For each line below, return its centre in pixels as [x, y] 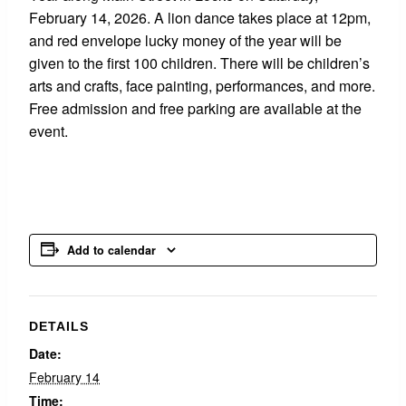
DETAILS [59, 326]
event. [48, 131]
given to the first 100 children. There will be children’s [199, 63]
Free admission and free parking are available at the [195, 108]
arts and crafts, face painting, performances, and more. [202, 86]
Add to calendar [111, 250]
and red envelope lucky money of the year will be [185, 40]
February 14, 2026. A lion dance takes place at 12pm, [200, 18]
